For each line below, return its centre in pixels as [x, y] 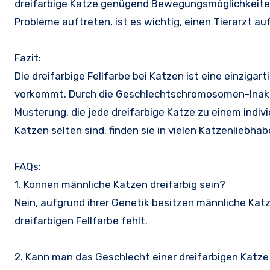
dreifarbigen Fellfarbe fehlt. [81, 221]
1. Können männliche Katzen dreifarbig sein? [120, 185]
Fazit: [28, 58]
